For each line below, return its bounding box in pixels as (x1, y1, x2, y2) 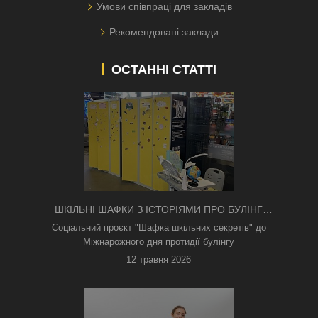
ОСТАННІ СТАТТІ (111, 62, 216, 77)
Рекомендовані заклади (109, 26, 219, 38)
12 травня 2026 (126, 254, 192, 265)
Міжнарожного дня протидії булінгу (83, 236, 235, 248)
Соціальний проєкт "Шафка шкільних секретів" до (51, 222, 266, 234)
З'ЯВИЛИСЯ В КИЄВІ (110, 219, 208, 231)
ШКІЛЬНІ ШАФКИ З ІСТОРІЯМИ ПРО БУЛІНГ (55, 204, 263, 216)
